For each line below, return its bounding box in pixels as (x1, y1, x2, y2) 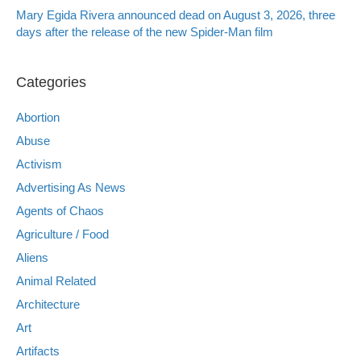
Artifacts (16, 343, 60, 358)
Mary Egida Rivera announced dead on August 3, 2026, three (16, 7, 335, 22)
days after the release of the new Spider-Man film (16, 24, 273, 39)
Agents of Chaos (16, 203, 104, 218)
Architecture (16, 297, 80, 311)
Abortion (16, 110, 60, 124)
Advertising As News (16, 180, 126, 194)
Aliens (16, 250, 48, 264)
